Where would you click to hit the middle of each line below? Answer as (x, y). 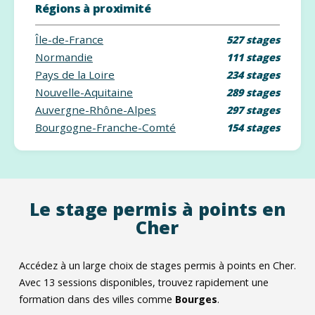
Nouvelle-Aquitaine (84, 92)
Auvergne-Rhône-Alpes (95, 110)
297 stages (253, 110)
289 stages (253, 92)
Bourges (196, 299)
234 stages (253, 75)
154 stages (253, 128)
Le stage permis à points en (157, 209)
